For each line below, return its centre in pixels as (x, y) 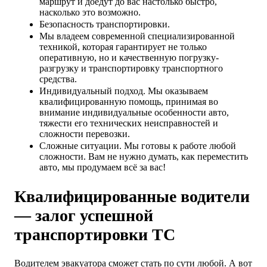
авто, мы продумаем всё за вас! (103, 167)
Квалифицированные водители (132, 196)
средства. (58, 79)
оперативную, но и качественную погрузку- (129, 58)
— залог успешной (84, 215)
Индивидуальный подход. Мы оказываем (124, 91)
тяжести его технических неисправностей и (129, 123)
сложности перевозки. (85, 134)
